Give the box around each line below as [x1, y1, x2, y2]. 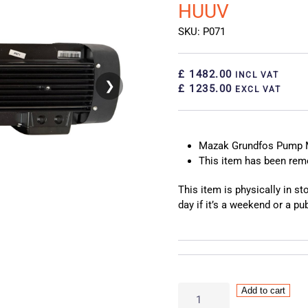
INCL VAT [232, 70, 278, 80]
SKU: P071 [178, 25, 225, 38]
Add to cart [241, 285, 285, 296]
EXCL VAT [232, 85, 280, 95]
